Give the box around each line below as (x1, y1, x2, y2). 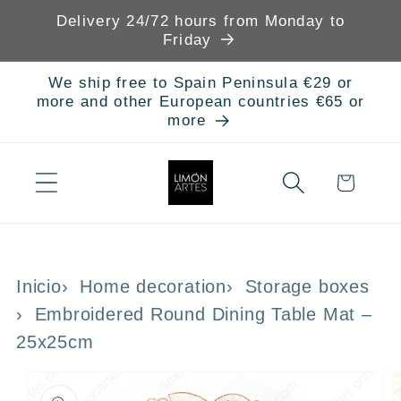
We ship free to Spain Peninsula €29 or (47, 74, 354, 92)
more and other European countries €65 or (36, 93, 365, 111)
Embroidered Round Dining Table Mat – (34, 304, 372, 325)
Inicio (16, 277, 62, 297)
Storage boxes (244, 277, 370, 297)
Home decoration (80, 277, 226, 297)
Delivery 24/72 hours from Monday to (55, 13, 346, 30)
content (34, 26, 102, 47)
